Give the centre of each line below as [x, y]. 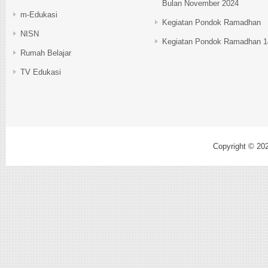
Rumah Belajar [46, 53]
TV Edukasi [41, 72]
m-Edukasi [39, 15]
